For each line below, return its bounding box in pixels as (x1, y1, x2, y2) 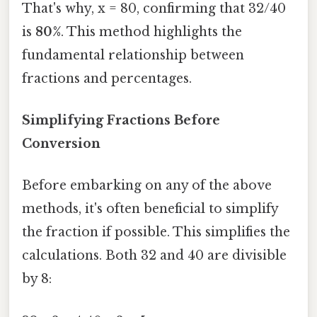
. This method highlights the (61, 23, 242, 40)
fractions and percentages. (22, 70, 192, 86)
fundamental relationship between (22, 47, 244, 63)
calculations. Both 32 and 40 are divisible (22, 248, 287, 264)
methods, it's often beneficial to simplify (22, 201, 278, 217)
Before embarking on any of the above (22, 178, 272, 194)
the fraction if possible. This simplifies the (22, 224, 290, 241)
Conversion (22, 136, 100, 152)
